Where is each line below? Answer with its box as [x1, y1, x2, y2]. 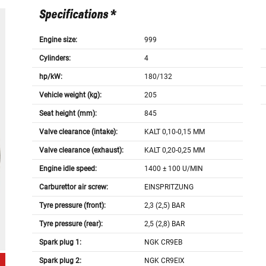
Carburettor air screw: [39, 183, 108, 192]
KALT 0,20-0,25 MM [144, 146, 205, 155]
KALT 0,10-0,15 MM [144, 128, 205, 137]
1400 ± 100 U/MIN [144, 164, 204, 173]
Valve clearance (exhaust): [39, 146, 123, 155]
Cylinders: [39, 54, 71, 63]
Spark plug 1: [39, 238, 81, 247]
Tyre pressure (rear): [39, 220, 103, 229]
